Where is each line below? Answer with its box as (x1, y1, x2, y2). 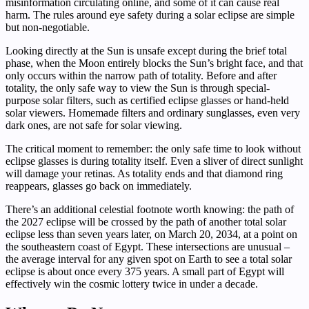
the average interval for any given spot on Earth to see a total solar (6, 253, 292, 266)
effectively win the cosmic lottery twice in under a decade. (6, 278, 258, 290)
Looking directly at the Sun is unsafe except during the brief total (6, 45, 287, 57)
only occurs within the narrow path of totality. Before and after (6, 70, 277, 82)
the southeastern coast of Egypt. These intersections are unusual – (6, 241, 290, 253)
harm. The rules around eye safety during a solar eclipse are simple (6, 9, 295, 21)
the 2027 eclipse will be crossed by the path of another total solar (6, 216, 286, 228)
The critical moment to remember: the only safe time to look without (6, 143, 301, 155)
